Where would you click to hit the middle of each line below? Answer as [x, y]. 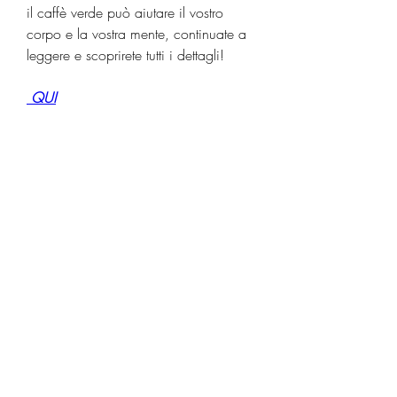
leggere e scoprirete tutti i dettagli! [125, 54]
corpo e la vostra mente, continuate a [136, 33]
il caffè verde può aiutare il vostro [125, 12]
